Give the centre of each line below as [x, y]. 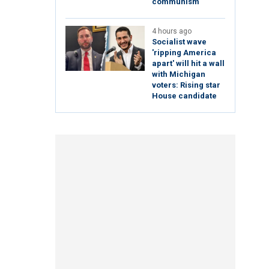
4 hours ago [172, 32]
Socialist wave [179, 42]
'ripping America [184, 53]
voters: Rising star [186, 85]
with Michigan [179, 74]
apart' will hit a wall [188, 64]
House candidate [184, 96]
